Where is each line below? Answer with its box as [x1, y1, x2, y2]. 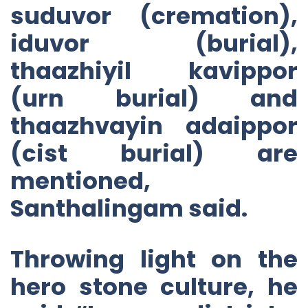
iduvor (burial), [10, 26, 298, 60]
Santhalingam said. [10, 191, 247, 225]
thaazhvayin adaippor [10, 109, 298, 142]
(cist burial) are [10, 136, 298, 170]
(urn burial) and [10, 81, 298, 115]
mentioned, [10, 164, 151, 197]
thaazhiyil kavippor [10, 54, 298, 87]
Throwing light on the [10, 242, 298, 276]
